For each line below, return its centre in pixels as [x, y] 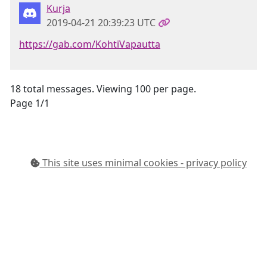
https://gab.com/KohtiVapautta [90, 44]
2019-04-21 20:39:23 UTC [101, 23]
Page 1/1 [30, 103]
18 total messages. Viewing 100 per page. [103, 89]
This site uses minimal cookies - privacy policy [143, 163]
